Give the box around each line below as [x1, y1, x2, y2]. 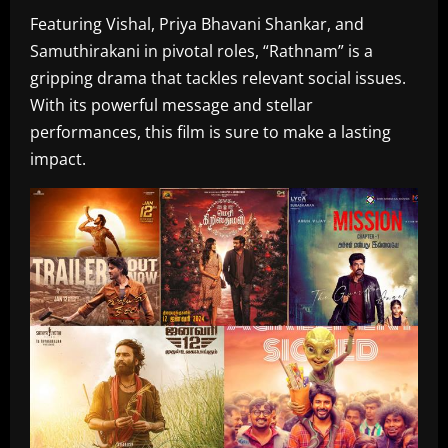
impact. [30, 148, 86, 170]
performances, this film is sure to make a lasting [30, 121, 391, 143]
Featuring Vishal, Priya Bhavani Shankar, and [30, 13, 364, 35]
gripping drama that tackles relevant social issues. [30, 67, 406, 89]
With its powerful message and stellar [30, 94, 313, 116]
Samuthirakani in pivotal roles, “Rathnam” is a [30, 40, 373, 62]
